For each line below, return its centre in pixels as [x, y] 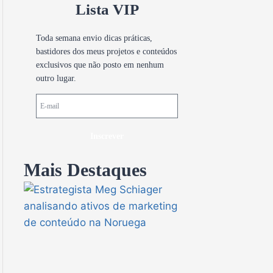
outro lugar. [56, 78]
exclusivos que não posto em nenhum [100, 65]
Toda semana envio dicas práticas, [94, 38]
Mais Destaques [85, 169]
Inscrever [107, 136]
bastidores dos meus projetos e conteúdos [106, 51]
